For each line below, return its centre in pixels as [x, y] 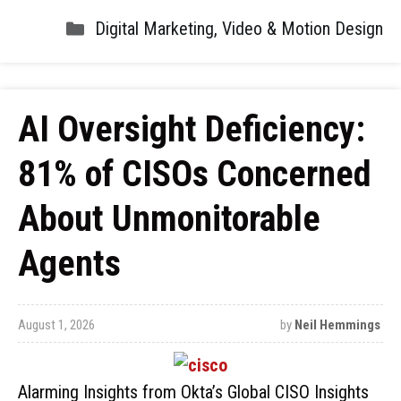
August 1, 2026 [56, 325]
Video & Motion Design [303, 29]
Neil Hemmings [337, 325]
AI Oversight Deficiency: [192, 129]
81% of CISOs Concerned [195, 174]
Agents [69, 264]
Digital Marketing [154, 29]
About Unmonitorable [169, 219]
